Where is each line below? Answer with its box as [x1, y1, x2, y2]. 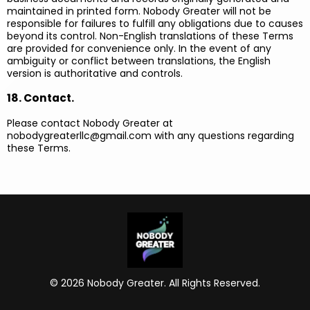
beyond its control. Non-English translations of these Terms [7, 29, 293, 43]
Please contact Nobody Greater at [7, 116, 173, 130]
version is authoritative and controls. [7, 66, 183, 80]
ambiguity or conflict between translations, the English [7, 54, 271, 68]
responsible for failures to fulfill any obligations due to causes [7, 17, 303, 30]
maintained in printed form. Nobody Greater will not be [7, 4, 271, 18]
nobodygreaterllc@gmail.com [7, 129, 152, 143]
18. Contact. [7, 91, 74, 105]
